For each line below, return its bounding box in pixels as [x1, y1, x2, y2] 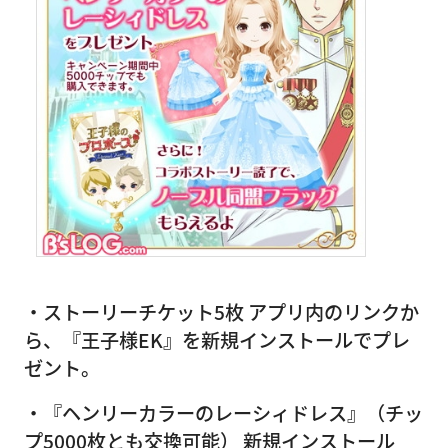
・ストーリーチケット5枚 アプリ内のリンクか [24, 297, 419, 326]
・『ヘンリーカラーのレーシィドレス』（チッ [24, 398, 423, 427]
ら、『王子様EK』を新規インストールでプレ [24, 325, 410, 354]
